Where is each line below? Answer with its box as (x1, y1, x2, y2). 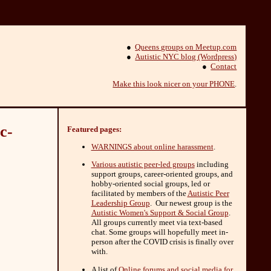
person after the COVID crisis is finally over (91, 237, 233, 247)
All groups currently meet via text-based (91, 218, 223, 227)
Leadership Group (91, 198, 150, 208)
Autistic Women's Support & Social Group (91, 208, 229, 218)
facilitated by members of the (91, 189, 188, 198)
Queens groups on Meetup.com (135, 42, 237, 51)
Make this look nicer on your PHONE (113, 79, 235, 89)
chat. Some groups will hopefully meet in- (91, 227, 228, 237)
